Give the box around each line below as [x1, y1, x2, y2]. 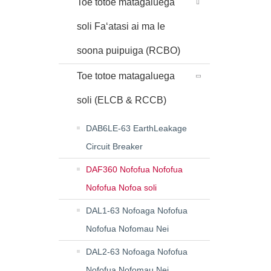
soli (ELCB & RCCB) [77, 95, 166, 105]
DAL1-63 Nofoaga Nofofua [86, 206, 188, 215]
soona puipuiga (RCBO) [77, 45, 180, 56]
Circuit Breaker [86, 142, 143, 151]
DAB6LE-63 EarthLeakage [86, 123, 187, 133]
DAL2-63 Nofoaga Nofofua [86, 247, 188, 256]
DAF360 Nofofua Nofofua [86, 165, 183, 174]
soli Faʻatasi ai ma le [77, 21, 165, 31]
